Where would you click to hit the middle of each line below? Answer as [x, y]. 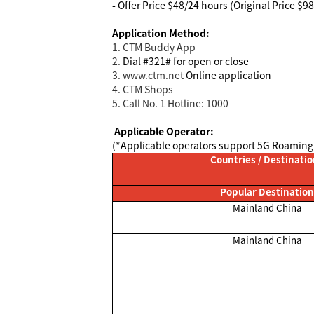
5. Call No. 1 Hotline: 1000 [170, 103]
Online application [227, 75]
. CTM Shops [145, 89]
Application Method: [161, 33]
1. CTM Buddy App [154, 47]
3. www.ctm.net [148, 75]
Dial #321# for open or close [186, 61]
